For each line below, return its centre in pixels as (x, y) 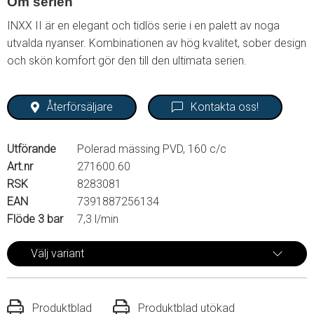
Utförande (32, 149)
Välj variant (57, 253)
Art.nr (20, 166)
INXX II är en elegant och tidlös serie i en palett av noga (143, 26)
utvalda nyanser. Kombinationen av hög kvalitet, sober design (157, 43)
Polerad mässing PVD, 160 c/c (152, 149)
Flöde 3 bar (35, 219)
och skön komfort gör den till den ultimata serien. (127, 61)
